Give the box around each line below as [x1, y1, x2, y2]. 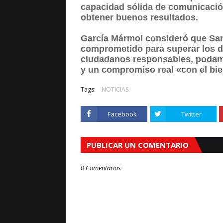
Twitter [181, 110, 202, 118]
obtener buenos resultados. [81, 12, 198, 22]
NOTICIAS [102, 85, 128, 94]
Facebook [107, 110, 137, 118]
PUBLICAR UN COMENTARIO [87, 140, 189, 150]
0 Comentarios [81, 163, 121, 172]
